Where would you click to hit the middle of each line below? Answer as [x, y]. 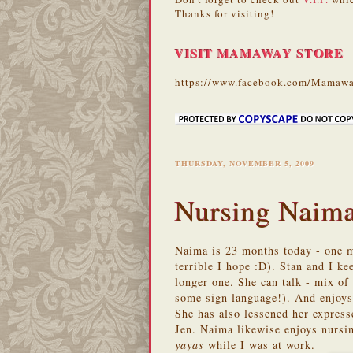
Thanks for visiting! [225, 13]
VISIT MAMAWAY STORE [260, 53]
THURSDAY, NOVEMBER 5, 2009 [245, 163]
